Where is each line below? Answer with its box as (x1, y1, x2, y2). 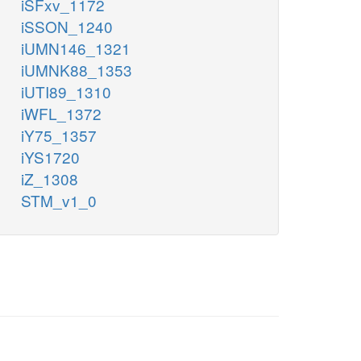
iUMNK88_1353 (21, 59, 132, 81)
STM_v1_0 (21, 189, 97, 212)
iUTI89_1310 (21, 81, 111, 103)
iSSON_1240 (21, 15, 113, 38)
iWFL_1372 (21, 102, 102, 125)
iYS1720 (21, 146, 80, 168)
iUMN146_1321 (21, 37, 131, 60)
